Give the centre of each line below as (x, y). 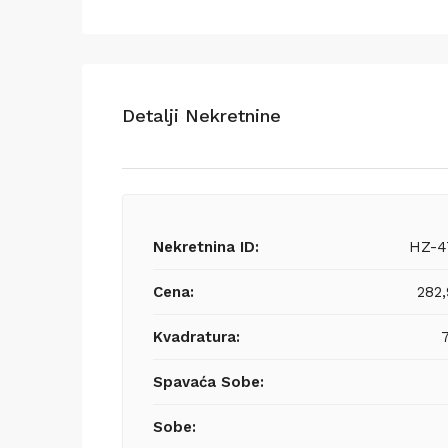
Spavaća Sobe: (208, 381)
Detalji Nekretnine (201, 116)
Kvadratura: (196, 336)
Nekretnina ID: (206, 246)
